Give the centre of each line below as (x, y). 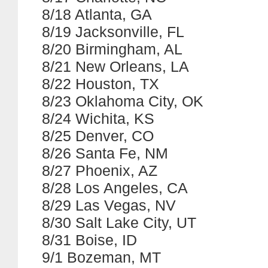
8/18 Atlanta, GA (97, 14)
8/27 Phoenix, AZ (100, 170)
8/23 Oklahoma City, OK (123, 101)
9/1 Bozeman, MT (101, 257)
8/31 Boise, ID (89, 240)
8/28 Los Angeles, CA (115, 188)
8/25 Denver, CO (98, 136)
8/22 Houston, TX (100, 84)
